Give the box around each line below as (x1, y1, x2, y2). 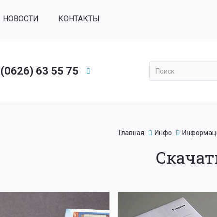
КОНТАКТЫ (58, 14, 100, 23)
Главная (118, 129, 144, 137)
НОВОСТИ (3, 14, 39, 23)
